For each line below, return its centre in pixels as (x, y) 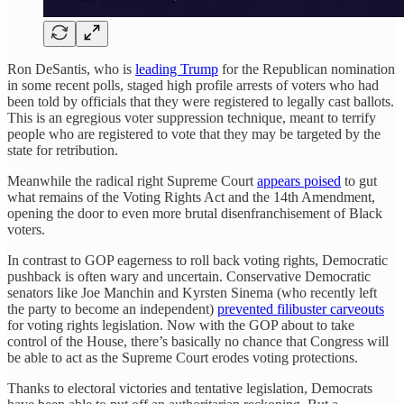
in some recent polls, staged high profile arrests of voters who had (193, 86)
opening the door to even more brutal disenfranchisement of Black (195, 214)
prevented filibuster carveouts (301, 309)
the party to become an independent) (112, 309)
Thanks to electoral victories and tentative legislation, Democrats (190, 389)
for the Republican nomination (307, 69)
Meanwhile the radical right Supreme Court (132, 181)
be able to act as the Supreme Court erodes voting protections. (186, 358)
